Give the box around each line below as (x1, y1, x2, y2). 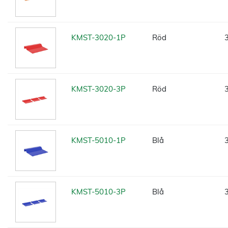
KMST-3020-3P (71, 84, 126, 94)
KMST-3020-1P (71, 33, 126, 42)
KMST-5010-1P (71, 135, 126, 145)
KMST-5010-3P (71, 187, 126, 196)
